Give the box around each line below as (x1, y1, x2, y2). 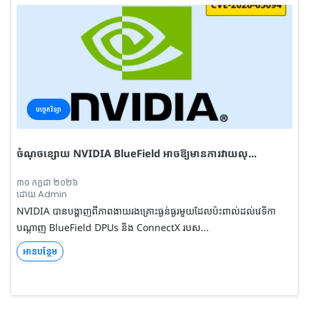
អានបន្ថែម (23, 244, 57, 257)
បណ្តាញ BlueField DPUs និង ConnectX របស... (17, 220, 209, 234)
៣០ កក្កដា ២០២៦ (17, 176, 78, 188)
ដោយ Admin (17, 188, 67, 200)
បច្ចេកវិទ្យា (36, 103, 61, 114)
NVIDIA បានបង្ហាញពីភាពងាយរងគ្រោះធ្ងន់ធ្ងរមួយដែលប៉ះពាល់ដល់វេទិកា (17, 203, 276, 217)
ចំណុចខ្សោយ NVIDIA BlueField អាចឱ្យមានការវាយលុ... (17, 146, 257, 160)
